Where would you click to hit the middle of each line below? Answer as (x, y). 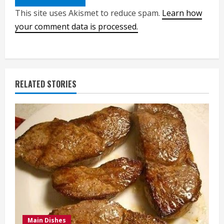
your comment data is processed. (76, 26)
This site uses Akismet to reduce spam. (88, 13)
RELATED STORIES (46, 84)
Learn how (182, 13)
